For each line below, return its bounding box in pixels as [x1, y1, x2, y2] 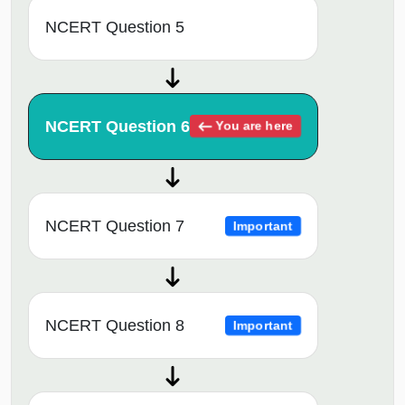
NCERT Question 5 [45, 18, 184, 37]
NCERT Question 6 [45, 118, 190, 137]
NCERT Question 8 [45, 316, 184, 335]
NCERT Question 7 [45, 217, 184, 236]
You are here [212, 118, 294, 133]
